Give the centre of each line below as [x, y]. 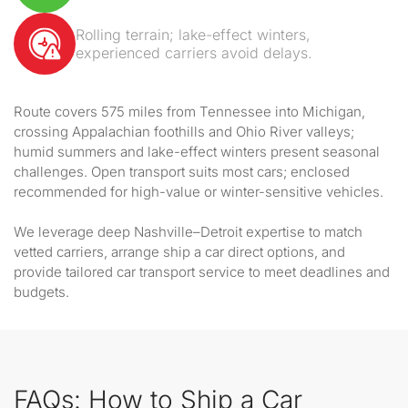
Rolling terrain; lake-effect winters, [193, 35]
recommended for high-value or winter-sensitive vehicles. [199, 192]
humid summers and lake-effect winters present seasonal [197, 152]
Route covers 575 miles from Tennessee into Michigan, [189, 112]
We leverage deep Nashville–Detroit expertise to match [188, 232]
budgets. [41, 292]
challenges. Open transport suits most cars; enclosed [182, 172]
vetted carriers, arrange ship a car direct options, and [179, 252]
